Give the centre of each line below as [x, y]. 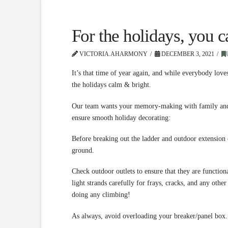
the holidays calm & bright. [112, 85]
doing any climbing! [102, 195]
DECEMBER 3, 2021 [187, 54]
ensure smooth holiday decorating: [121, 118]
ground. [84, 151]
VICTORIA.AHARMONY [112, 54]
